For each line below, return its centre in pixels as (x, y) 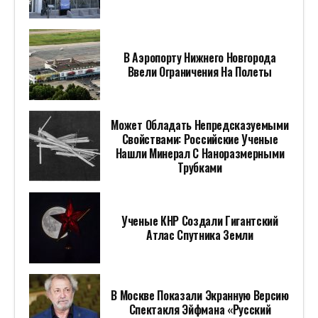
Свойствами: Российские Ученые (200, 139)
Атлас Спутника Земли (200, 235)
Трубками (200, 168)
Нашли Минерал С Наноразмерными (200, 154)
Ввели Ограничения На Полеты (200, 72)
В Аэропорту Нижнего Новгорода (200, 58)
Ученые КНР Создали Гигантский (200, 221)
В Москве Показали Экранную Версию (200, 296)
